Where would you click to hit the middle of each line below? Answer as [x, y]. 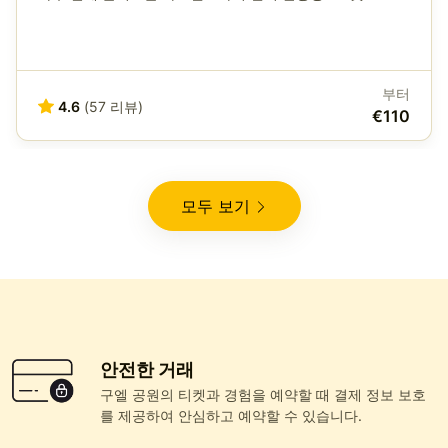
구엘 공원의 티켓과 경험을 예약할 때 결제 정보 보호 [263, 395]
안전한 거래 [147, 370]
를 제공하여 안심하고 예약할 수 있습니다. [231, 416]
